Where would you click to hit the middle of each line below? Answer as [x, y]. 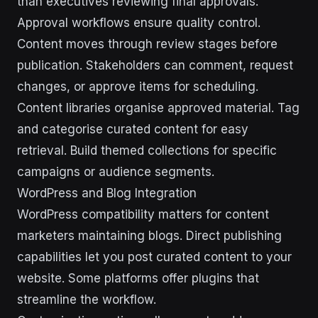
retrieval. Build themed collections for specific [147, 150]
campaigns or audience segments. [116, 172]
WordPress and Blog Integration [107, 193]
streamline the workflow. [87, 300]
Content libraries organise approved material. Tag [158, 108]
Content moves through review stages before [147, 44]
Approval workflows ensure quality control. [139, 23]
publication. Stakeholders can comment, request [155, 65]
